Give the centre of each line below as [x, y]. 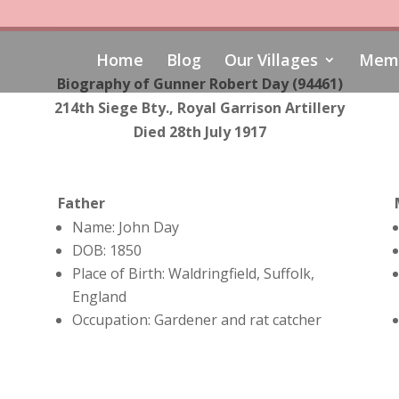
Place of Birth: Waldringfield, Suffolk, [193, 274]
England [99, 297]
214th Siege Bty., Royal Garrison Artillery [199, 107]
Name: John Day [125, 228]
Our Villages [271, 60]
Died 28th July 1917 [199, 131]
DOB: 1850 [106, 251]
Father [81, 204]
